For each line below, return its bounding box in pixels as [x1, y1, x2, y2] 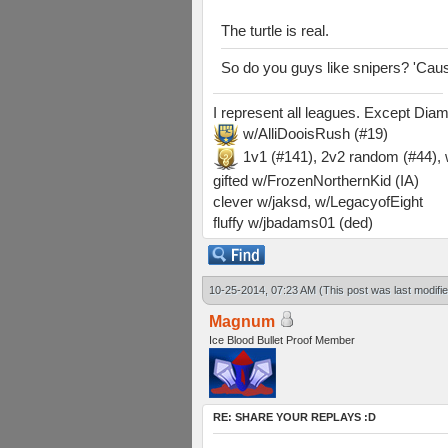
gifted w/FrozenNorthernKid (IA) [213, 171, 419, 189]
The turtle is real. [221, 21, 329, 39]
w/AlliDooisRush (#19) [239, 124, 388, 142]
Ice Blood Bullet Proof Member [209, 334, 355, 346]
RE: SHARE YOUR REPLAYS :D [213, 411, 376, 423]
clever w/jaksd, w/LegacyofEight [213, 192, 423, 210]
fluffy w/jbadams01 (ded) [213, 213, 373, 231]
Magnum [209, 313, 275, 330]
